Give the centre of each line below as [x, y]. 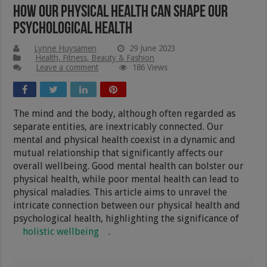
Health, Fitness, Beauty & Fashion [95, 58]
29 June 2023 [153, 48]
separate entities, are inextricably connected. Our [119, 126]
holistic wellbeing [61, 231]
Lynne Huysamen [66, 48]
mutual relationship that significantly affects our [119, 153]
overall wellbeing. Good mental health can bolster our [129, 166]
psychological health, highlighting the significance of [126, 218]
